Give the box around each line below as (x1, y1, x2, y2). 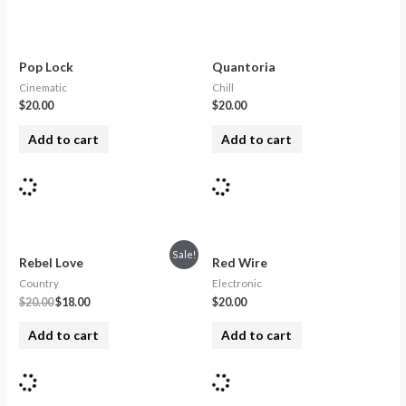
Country (19, 276, 60, 289)
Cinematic (19, 81, 68, 93)
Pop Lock (19, 58, 74, 74)
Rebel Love (19, 254, 84, 270)
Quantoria (212, 58, 275, 74)
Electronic (212, 276, 262, 289)
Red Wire (212, 254, 267, 270)
